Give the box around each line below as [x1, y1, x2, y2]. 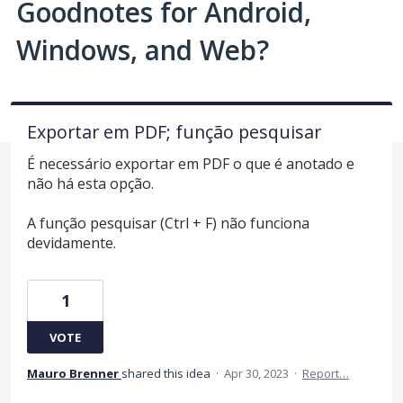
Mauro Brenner [27, 365, 119, 382]
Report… [302, 365, 349, 382]
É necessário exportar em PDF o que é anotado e [27, 153, 354, 174]
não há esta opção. [27, 173, 154, 193]
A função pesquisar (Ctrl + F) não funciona [27, 213, 309, 234]
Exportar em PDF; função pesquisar [27, 119, 321, 144]
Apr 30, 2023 [224, 365, 289, 382]
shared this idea [121, 365, 213, 382]
